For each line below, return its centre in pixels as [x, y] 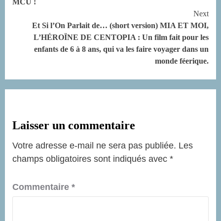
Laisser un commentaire [74, 125]
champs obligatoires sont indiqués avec [91, 159]
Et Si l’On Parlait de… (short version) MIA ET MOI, [120, 25]
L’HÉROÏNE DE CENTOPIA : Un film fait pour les [121, 37]
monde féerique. [182, 61]
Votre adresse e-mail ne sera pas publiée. [94, 145]
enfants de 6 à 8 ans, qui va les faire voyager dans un [121, 49]
